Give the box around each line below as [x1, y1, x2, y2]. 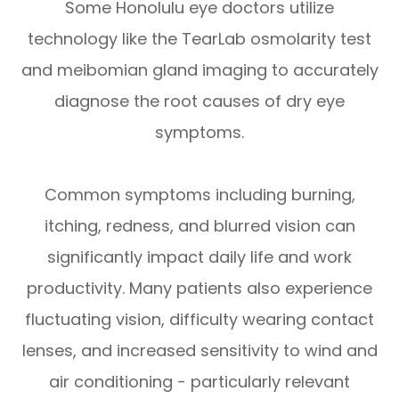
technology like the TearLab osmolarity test [28, 28, 371, 51]
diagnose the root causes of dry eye [54, 90, 345, 113]
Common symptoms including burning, [44, 183, 355, 207]
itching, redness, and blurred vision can [44, 215, 355, 238]
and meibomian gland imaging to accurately [20, 59, 379, 82]
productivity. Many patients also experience [27, 277, 372, 300]
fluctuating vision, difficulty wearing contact [25, 308, 374, 331]
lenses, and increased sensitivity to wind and [21, 339, 378, 362]
